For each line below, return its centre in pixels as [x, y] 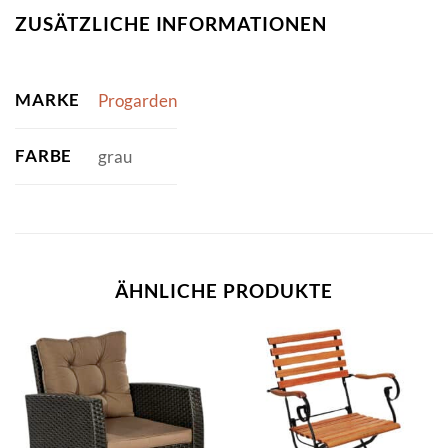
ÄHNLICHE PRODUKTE [224, 291]
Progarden [137, 100]
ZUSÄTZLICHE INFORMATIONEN [171, 23]
